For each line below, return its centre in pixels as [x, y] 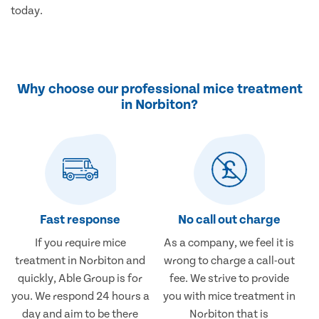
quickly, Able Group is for [80, 279]
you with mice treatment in [229, 297]
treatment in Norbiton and [80, 261]
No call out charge [229, 220]
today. [27, 11]
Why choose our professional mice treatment [159, 89]
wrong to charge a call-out [229, 261]
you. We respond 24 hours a [80, 297]
